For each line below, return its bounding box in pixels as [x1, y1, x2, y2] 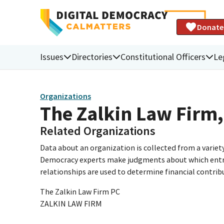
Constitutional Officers [120, 50, 205, 62]
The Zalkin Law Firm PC [40, 186, 120, 196]
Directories [71, 50, 112, 62]
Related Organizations [40, 122, 155, 138]
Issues [40, 50, 63, 62]
